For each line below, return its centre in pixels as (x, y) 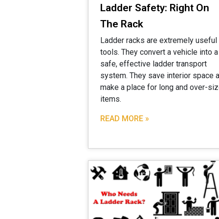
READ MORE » (125, 119)
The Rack (122, 24)
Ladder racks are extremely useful (159, 41)
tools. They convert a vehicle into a (159, 52)
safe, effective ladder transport (153, 64)
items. (111, 99)
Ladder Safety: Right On (155, 8)
